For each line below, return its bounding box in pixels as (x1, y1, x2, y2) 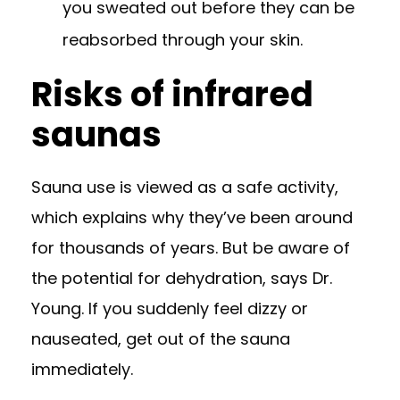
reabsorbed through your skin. (62, 29, 303, 51)
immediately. (31, 358, 133, 380)
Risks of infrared (31, 71, 313, 118)
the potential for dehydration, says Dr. (31, 267, 332, 289)
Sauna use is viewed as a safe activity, (31, 176, 338, 198)
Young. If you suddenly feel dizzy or (31, 297, 308, 320)
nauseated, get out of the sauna (31, 328, 290, 350)
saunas (31, 111, 162, 158)
